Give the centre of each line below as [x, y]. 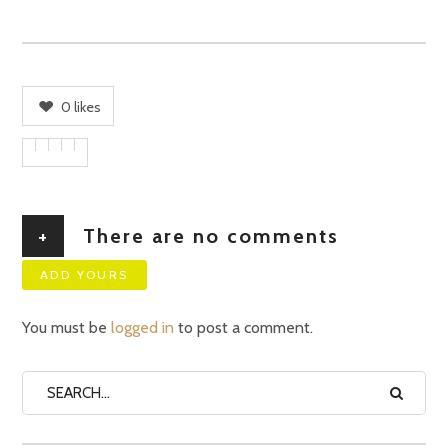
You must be [66, 328]
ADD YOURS [84, 275]
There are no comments [207, 236]
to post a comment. [243, 328]
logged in [142, 328]
